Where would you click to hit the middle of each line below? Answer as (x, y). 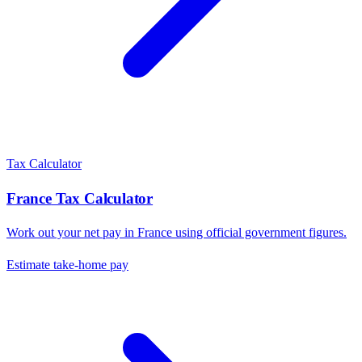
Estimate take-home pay (67, 264)
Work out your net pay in (72, 232)
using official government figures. (259, 232)
